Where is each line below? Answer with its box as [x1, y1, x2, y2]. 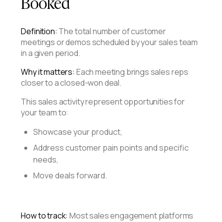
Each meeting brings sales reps [76, 66, 189, 77]
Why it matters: [21, 66, 76, 77]
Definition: [21, 25, 57, 37]
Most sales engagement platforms [68, 210, 194, 221]
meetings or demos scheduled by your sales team [21, 36, 198, 48]
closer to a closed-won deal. [21, 77, 121, 88]
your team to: [21, 107, 69, 118]
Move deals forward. [33, 169, 108, 181]
